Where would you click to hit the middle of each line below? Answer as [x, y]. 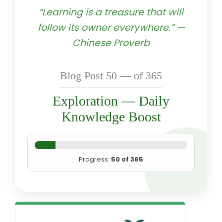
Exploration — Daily [111, 101]
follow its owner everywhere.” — [111, 27]
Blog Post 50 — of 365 [111, 75]
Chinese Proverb [111, 43]
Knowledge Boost [111, 116]
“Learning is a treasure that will [111, 12]
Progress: [95, 159]
